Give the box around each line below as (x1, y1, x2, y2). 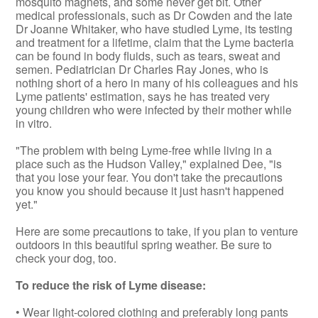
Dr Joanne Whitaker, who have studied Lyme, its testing (16, 20, 293, 37)
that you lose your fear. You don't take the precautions (16, 168, 283, 185)
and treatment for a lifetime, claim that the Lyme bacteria (16, 33, 295, 50)
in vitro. (16, 114, 53, 131)
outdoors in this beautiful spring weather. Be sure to (16, 236, 273, 253)
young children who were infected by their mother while (16, 101, 292, 118)
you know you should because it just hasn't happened (16, 182, 285, 199)
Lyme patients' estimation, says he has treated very (16, 87, 270, 104)
